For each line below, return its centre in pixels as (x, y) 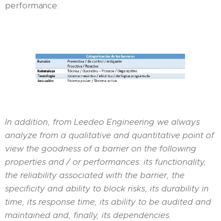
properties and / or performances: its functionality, (106, 162)
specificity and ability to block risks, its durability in (107, 188)
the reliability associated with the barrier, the (95, 175)
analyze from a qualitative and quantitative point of (110, 135)
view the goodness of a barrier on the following (101, 148)
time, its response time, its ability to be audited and (108, 202)
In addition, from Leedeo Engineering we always (102, 122)
